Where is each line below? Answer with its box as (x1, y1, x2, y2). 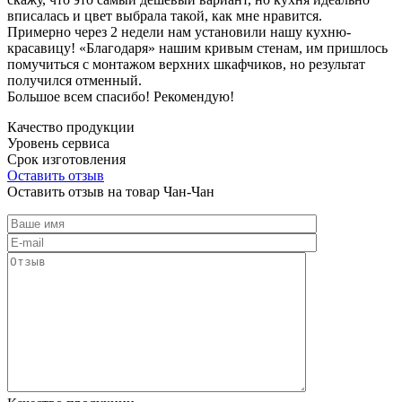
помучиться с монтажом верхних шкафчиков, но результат (7, 56, 365, 72)
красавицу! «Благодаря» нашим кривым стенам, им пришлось (7, 39, 388, 56)
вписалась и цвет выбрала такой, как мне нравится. (7, 7, 322, 23)
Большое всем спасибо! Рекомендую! (7, 88, 234, 104)
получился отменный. (7, 72, 142, 88)
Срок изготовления (7, 151, 126, 167)
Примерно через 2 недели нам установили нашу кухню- (7, 23, 351, 39)
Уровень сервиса (7, 135, 109, 151)
